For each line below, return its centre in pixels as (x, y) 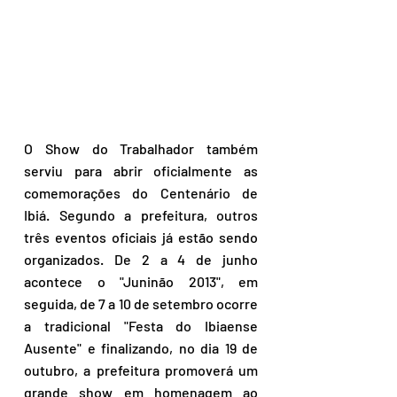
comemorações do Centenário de (141, 192)
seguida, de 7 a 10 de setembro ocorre (141, 303)
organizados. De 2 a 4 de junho (141, 259)
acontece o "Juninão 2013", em (141, 281)
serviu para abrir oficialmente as (141, 170)
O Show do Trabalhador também (141, 148)
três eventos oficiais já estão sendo (141, 237)
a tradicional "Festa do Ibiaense (141, 325)
